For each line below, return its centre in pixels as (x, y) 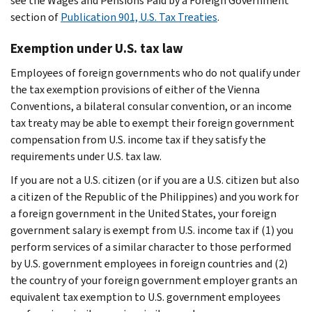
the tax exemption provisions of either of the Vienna (135, 89)
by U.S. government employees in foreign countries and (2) (149, 263)
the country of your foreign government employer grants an (154, 280)
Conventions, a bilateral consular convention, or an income (151, 106)
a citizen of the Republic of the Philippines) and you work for (155, 196)
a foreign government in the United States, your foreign (143, 213)
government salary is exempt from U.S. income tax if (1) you (152, 230)
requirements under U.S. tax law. (86, 156)
